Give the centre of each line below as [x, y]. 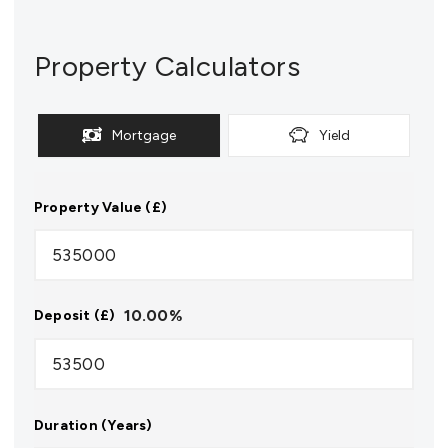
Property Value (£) [101, 207]
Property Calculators [167, 65]
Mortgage [144, 135]
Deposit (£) [75, 316]
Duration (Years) [93, 425]
